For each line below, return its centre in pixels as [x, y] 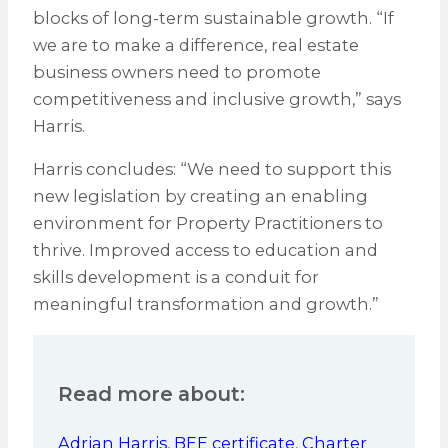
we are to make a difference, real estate [195, 45]
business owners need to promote [176, 72]
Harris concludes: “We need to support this [211, 169]
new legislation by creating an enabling [200, 196]
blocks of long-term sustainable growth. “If [213, 18]
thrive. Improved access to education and [205, 250]
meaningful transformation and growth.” [205, 304]
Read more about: [151, 394]
